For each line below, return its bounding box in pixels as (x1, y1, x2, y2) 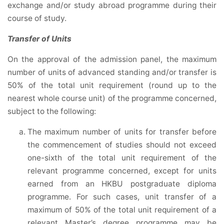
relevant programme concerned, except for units (27, 166, 216, 176)
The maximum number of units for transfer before (27, 127, 216, 137)
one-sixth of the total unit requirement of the (27, 153, 216, 163)
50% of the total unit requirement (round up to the (7, 80, 216, 90)
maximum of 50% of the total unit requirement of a (27, 205, 216, 215)
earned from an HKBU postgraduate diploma (27, 179, 216, 189)
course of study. (7, 13, 68, 23)
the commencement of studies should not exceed (27, 140, 216, 150)
